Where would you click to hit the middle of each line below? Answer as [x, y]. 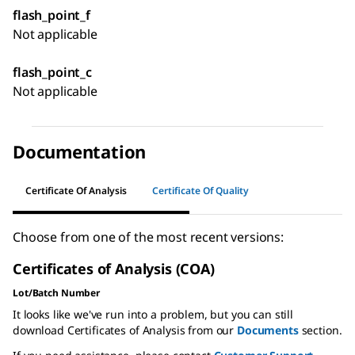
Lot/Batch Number [57, 292]
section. [320, 330]
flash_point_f [52, 15]
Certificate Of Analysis [76, 191]
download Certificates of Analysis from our [125, 330]
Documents [267, 330]
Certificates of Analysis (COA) [114, 268]
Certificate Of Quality [200, 191]
